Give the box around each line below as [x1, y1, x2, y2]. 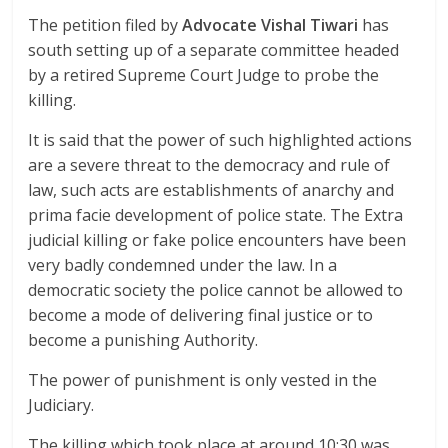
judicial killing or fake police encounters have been [28, 228, 407, 251]
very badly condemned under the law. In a [28, 253, 338, 276]
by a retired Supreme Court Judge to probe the [28, 63, 380, 86]
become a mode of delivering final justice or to [28, 303, 374, 326]
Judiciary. [28, 393, 95, 416]
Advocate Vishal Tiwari [182, 13, 363, 36]
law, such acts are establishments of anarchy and [28, 178, 395, 201]
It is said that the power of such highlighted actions [28, 128, 413, 151]
